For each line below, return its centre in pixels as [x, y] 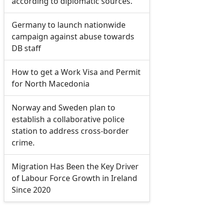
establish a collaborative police [68, 119]
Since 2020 [31, 190]
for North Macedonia [50, 84]
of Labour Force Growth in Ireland [74, 178]
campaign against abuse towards [73, 37]
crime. [23, 143]
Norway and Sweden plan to [63, 108]
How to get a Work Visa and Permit [76, 72]
